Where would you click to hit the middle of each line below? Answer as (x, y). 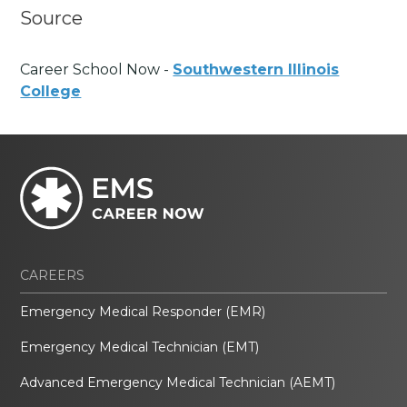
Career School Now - (97, 70)
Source (52, 18)
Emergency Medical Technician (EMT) (140, 347)
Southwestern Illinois (256, 70)
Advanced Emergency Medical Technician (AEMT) (178, 383)
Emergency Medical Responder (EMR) (143, 312)
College (51, 92)
